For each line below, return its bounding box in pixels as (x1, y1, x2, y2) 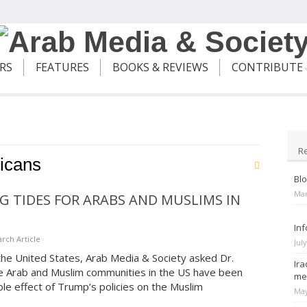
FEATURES (36, 60, 89, 75)
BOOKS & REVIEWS (112, 60, 208, 75)
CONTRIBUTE (232, 60, 303, 75)
